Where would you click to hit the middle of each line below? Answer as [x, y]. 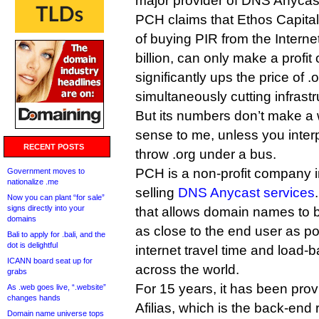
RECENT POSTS [54, 147]
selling [157, 193]
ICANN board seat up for [50, 261]
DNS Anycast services [246, 193]
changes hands [34, 298]
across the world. [187, 270]
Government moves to [46, 171]
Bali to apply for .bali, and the [56, 234]
